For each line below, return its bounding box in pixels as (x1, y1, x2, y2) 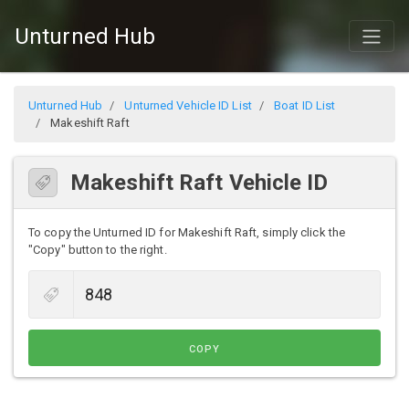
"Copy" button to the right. (28, 243, 167, 257)
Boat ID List (274, 99, 336, 113)
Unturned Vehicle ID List (124, 99, 252, 113)
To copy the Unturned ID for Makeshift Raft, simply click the (28, 225, 346, 240)
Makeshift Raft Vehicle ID (70, 170, 329, 196)
